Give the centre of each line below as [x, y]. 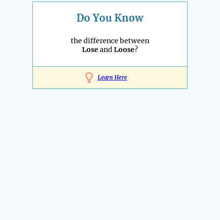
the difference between [110, 41]
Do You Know [110, 18]
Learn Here [112, 77]
